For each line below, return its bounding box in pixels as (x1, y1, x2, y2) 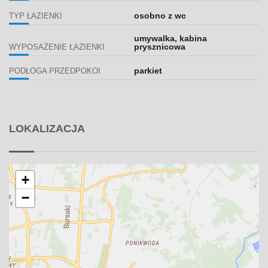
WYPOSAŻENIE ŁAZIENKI (9, 42, 105, 51)
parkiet (133, 65, 162, 75)
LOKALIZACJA (9, 122, 85, 135)
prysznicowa (133, 41, 185, 51)
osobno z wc (133, 10, 186, 20)
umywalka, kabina (133, 33, 207, 43)
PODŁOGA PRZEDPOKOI (9, 66, 100, 75)
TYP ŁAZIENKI (9, 11, 62, 20)
